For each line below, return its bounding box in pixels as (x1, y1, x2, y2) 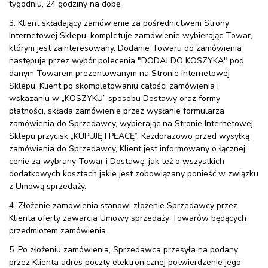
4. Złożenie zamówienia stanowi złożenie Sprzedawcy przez (9, 200, 237, 212)
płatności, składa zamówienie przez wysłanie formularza (9, 105, 224, 117)
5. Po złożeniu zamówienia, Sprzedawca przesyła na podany (9, 244, 238, 256)
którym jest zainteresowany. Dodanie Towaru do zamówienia (9, 42, 242, 54)
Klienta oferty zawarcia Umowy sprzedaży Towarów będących (9, 212, 246, 224)
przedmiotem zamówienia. (9, 225, 108, 237)
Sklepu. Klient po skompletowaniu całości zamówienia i (9, 80, 219, 92)
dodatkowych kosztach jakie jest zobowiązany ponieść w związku (9, 167, 258, 179)
